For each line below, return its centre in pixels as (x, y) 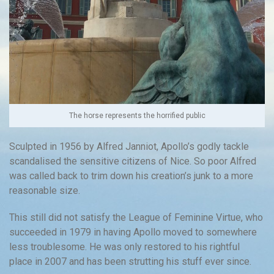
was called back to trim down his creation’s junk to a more (131, 176)
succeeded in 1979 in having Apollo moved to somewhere (133, 232)
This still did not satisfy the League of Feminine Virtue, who (136, 218)
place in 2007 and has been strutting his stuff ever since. (130, 262)
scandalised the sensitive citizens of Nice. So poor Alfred (133, 161)
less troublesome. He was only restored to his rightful (124, 247)
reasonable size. (45, 191)
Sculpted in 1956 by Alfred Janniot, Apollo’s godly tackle (129, 147)
